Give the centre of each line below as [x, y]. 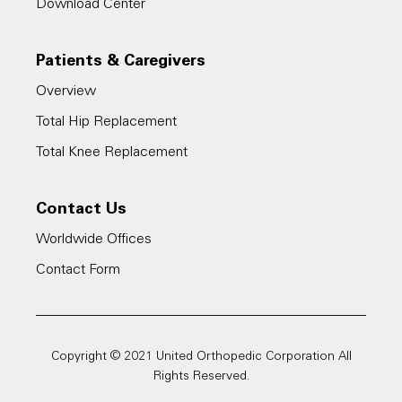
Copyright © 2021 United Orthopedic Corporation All [201, 358]
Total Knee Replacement [112, 153]
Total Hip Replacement [106, 122]
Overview [66, 92]
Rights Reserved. [201, 377]
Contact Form [78, 271]
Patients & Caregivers [121, 62]
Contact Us [81, 210]
